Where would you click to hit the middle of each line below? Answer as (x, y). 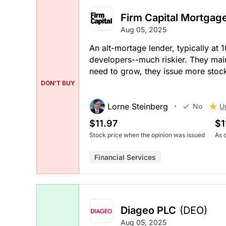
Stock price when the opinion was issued (147, 135)
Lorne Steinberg (138, 106)
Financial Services (125, 157)
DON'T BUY (58, 83)
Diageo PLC (148, 210)
